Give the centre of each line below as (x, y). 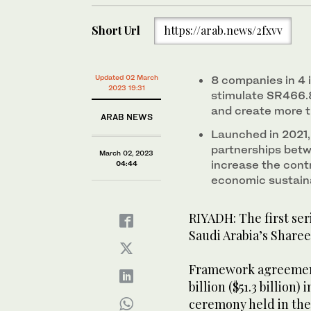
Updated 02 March (126, 77)
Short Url (116, 31)
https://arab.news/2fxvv (223, 31)
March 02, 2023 (126, 153)
